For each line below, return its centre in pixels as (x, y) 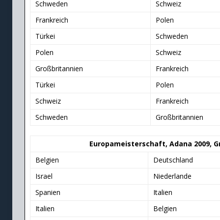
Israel (44, 176)
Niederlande (172, 176)
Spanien (48, 192)
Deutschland (173, 160)
